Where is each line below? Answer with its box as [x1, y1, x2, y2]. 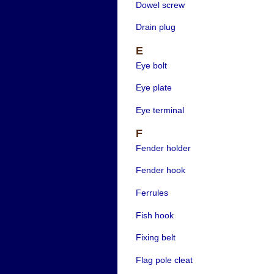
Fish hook [135, 210, 174, 220]
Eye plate [135, 83, 172, 93]
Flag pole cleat [135, 254, 193, 265]
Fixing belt [135, 232, 176, 243]
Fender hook [135, 165, 185, 176]
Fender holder [135, 143, 191, 153]
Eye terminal [135, 105, 184, 115]
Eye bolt [135, 60, 167, 70]
